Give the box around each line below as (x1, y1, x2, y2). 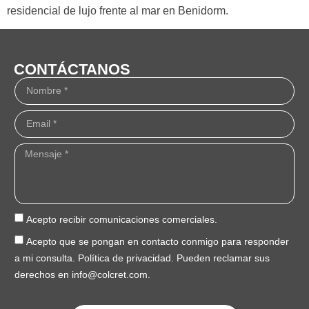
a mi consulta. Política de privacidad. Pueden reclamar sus (14, 252, 270, 263)
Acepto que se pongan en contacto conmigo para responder (26, 235, 289, 247)
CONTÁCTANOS (14, 60, 130, 78)
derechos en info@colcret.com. (14, 268, 150, 280)
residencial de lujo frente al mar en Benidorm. (7, 4, 228, 17)
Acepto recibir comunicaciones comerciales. (26, 213, 217, 225)
